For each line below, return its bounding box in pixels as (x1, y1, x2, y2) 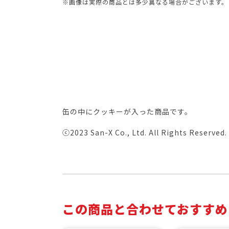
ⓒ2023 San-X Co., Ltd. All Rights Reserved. (62, 127, 227, 138)
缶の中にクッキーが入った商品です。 (62, 106, 192, 117)
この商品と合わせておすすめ (62, 200, 228, 218)
